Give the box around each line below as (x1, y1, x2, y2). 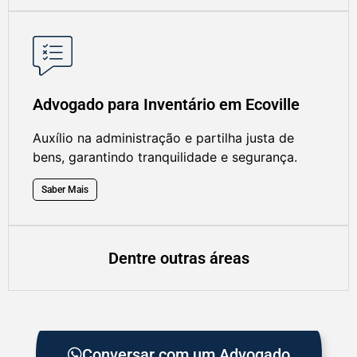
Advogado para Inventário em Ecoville (33, 95, 300, 115)
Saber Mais (41, 183, 88, 195)
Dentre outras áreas (108, 248, 249, 268)
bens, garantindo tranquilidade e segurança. (33, 149, 297, 166)
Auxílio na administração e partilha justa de (33, 130, 294, 147)
